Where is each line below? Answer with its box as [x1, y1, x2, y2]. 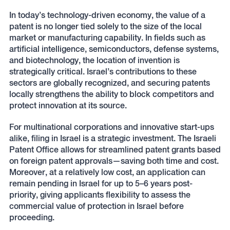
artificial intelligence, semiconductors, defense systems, [9, 44, 219, 54]
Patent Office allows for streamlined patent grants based [9, 145, 221, 155]
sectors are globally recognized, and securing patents [9, 78, 210, 88]
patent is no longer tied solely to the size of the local [9, 22, 202, 31]
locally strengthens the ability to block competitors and [9, 89, 214, 99]
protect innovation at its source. [9, 101, 127, 110]
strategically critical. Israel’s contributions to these [9, 67, 197, 76]
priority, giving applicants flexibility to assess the [9, 190, 190, 200]
